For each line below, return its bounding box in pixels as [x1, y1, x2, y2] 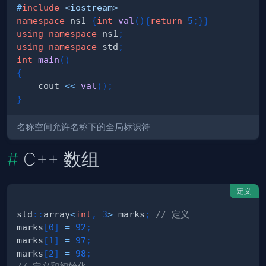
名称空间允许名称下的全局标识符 [17, 121, 150, 132]
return [150, 15, 182, 26]
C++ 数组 [23, 148, 99, 170]
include [22, 2, 59, 13]
